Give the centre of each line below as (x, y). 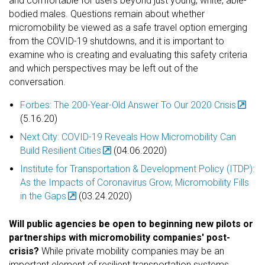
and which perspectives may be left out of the (104, 68)
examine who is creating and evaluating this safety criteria (128, 54)
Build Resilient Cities (61, 150)
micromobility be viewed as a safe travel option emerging (128, 27)
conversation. (40, 82)
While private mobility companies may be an (133, 251)
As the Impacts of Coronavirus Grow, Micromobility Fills (135, 182)
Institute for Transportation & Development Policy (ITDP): (138, 169)
